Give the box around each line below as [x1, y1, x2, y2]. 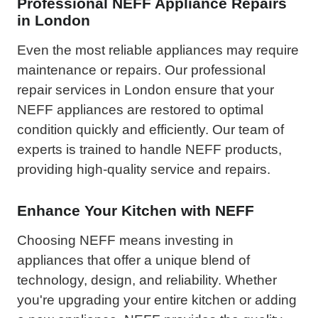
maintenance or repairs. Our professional [17, 62, 265, 77]
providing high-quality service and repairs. [17, 161, 270, 177]
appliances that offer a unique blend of [17, 252, 250, 268]
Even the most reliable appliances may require [17, 42, 299, 57]
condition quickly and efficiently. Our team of [17, 121, 284, 137]
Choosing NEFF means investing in [17, 232, 234, 248]
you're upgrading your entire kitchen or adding [17, 292, 297, 307]
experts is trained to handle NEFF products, [17, 141, 282, 157]
